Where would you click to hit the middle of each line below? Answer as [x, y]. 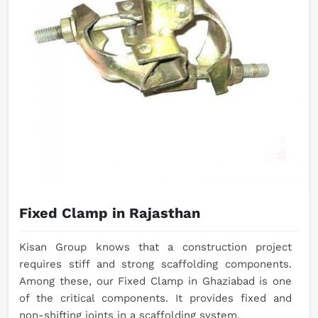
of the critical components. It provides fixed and [155, 298]
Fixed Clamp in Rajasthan [110, 213]
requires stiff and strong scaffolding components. [155, 264]
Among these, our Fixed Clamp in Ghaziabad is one [155, 281]
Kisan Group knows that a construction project [155, 247]
